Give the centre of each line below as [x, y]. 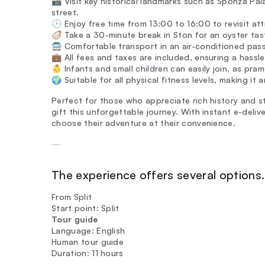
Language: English [88, 230]
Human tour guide [88, 242]
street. [65, 12]
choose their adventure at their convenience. [144, 123]
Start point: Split [85, 208]
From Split [72, 197]
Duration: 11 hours [88, 253]
